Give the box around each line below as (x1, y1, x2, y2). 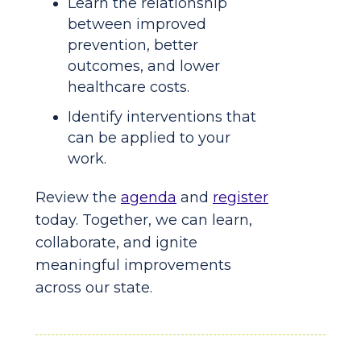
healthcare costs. (68, 77, 189, 96)
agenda (121, 188, 176, 206)
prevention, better (68, 35, 198, 54)
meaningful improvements (35, 255, 231, 274)
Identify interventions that (68, 107, 256, 126)
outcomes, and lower (68, 56, 220, 75)
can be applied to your (68, 128, 230, 147)
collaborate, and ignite (35, 233, 197, 251)
